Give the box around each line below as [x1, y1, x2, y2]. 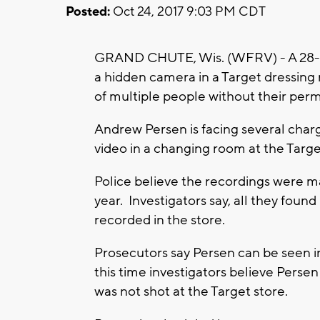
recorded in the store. [94, 211, 225, 229]
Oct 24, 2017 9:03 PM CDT [110, 3, 266, 20]
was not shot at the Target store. [94, 282, 291, 300]
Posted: [66, 3, 110, 20]
